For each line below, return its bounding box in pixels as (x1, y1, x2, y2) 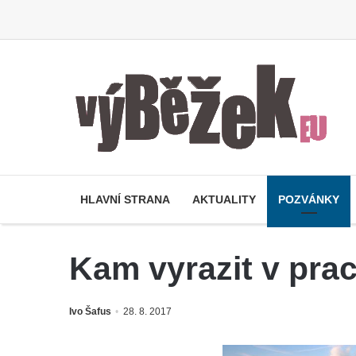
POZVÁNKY (278, 193, 339, 206)
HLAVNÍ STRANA (80, 193, 170, 206)
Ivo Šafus (69, 306, 111, 317)
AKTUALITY (192, 193, 256, 206)
